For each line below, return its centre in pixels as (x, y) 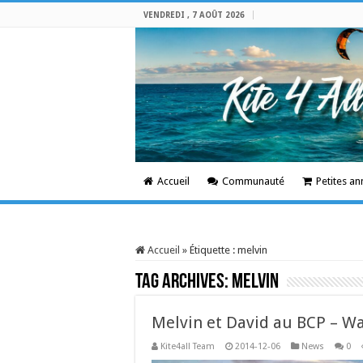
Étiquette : (214, 250)
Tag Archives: (184, 282)
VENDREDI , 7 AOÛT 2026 (194, 15)
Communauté (253, 181)
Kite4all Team (188, 346)
